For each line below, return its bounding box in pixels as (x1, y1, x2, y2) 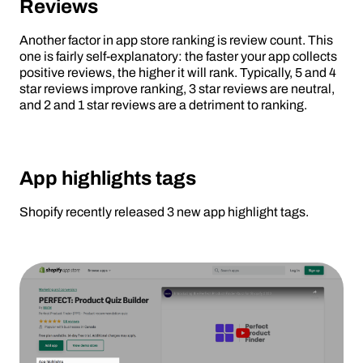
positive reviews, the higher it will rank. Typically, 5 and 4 (19, 66, 336, 80)
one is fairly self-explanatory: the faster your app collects (19, 49, 337, 64)
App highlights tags (19, 168, 196, 190)
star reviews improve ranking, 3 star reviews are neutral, (19, 82, 335, 96)
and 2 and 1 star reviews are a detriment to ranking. (19, 98, 307, 113)
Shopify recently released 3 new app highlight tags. (19, 205, 309, 220)
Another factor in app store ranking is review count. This (19, 33, 333, 48)
